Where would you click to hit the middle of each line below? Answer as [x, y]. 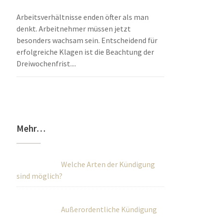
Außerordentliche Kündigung [109, 209]
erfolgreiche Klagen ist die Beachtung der [85, 52]
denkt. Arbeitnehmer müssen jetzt [74, 29]
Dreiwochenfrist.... [46, 63]
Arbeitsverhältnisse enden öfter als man [83, 17]
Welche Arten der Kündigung [108, 164]
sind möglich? [40, 176]
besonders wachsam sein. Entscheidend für [87, 40]
